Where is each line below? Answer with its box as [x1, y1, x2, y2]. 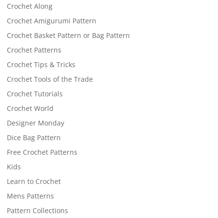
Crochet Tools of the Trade [6, 74, 93, 84]
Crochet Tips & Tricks [6, 60, 75, 69]
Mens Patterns [6, 191, 54, 200]
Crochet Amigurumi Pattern [6, 16, 96, 25]
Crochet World [6, 104, 54, 113]
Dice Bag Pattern [6, 133, 61, 142]
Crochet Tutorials [6, 89, 63, 98]
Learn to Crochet [6, 177, 61, 186]
